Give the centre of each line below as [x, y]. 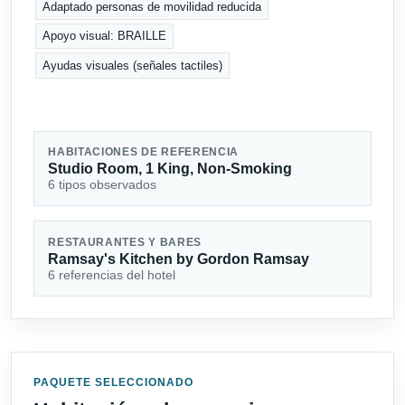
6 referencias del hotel [112, 274]
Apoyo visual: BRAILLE [105, 36]
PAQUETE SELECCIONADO [113, 383]
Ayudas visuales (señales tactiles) [133, 65]
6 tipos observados [103, 184]
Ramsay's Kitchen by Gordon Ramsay [179, 259]
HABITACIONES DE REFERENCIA [144, 151]
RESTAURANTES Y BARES [125, 242]
